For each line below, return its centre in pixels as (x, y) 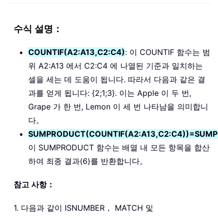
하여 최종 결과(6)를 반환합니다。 (88, 161)
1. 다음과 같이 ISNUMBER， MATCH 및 (83, 208)
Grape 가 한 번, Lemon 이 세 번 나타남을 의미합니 (118, 106)
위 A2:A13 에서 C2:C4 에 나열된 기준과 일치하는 (116, 65)
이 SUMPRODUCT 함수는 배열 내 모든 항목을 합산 (119, 147)
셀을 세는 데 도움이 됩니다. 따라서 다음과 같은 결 (117, 79)
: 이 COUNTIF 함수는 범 (168, 52)
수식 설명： (38, 29)
